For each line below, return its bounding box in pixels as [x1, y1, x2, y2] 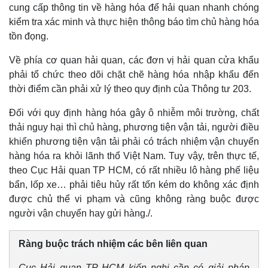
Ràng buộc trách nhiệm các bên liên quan [19, 239, 208, 249]
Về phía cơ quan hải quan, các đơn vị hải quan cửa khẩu [9, 55, 259, 65]
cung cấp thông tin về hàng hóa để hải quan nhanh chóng [9, 2, 259, 13]
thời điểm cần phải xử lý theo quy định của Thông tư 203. [9, 84, 251, 94]
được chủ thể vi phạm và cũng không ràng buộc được [9, 194, 259, 204]
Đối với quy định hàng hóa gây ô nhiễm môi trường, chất [9, 108, 259, 118]
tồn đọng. [9, 31, 48, 41]
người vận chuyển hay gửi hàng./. [9, 208, 153, 218]
